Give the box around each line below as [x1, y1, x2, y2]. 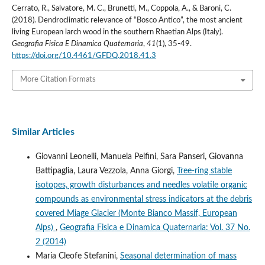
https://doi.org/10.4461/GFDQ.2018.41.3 [11, 52, 156, 60]
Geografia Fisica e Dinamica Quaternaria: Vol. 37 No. [59, 223, 250, 232]
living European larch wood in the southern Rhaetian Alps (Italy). [11, 28, 223, 37]
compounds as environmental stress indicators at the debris [35, 195, 252, 203]
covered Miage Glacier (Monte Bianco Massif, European [35, 209, 237, 218]
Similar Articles [11, 127, 75, 137]
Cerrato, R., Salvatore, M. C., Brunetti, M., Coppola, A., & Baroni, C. [11, 5, 231, 13]
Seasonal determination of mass [119, 251, 237, 260]
